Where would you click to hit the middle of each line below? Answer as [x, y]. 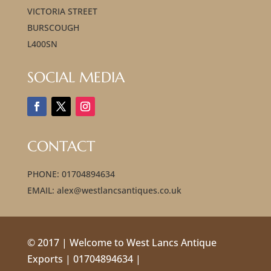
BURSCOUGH [53, 28]
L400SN [42, 44]
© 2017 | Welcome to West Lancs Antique [122, 243]
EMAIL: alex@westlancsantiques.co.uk [104, 191]
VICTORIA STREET [62, 11]
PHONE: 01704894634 [71, 174]
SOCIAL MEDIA [76, 78]
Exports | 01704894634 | [84, 259]
